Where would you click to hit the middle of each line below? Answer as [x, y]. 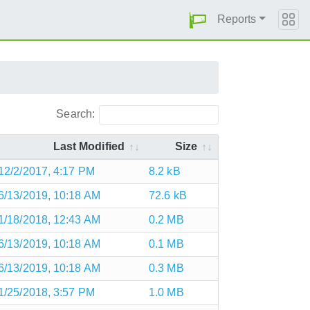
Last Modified [89, 146]
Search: [76, 113]
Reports [237, 19]
